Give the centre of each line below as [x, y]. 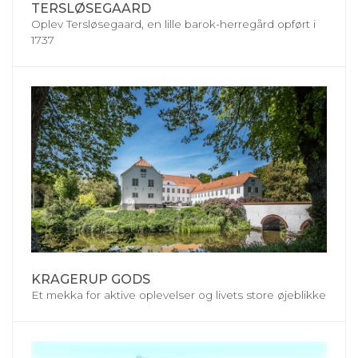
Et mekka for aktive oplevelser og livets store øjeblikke [179, 294]
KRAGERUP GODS [91, 279]
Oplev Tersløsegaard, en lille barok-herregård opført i [173, 24]
